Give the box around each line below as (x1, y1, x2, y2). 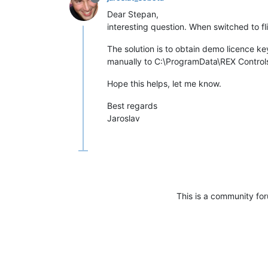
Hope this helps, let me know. (107, 78, 221, 89)
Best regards (107, 100, 157, 111)
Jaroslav (107, 113, 140, 124)
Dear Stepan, (107, 9, 159, 20)
